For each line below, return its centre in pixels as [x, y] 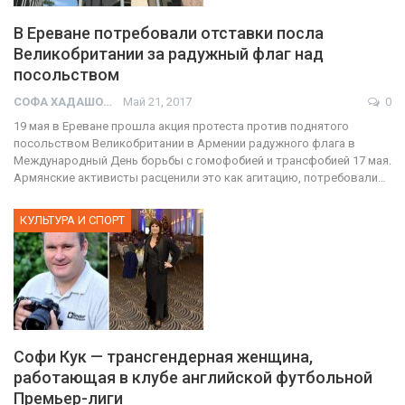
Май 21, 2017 [157, 101]
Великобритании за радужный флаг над [169, 53]
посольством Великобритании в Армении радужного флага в [184, 143]
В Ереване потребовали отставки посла [169, 33]
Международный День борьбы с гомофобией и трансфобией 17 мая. [202, 160]
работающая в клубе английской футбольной [193, 378]
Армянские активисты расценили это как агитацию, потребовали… [200, 177]
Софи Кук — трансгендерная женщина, [163, 357]
